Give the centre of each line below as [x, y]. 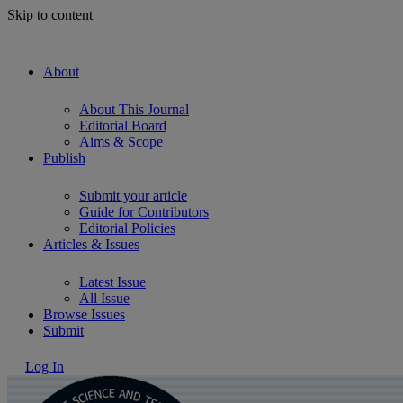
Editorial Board [123, 125]
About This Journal [134, 109]
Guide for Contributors [144, 212]
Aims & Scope [121, 142]
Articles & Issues [91, 244]
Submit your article [133, 196]
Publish [64, 158]
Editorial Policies [127, 228]
